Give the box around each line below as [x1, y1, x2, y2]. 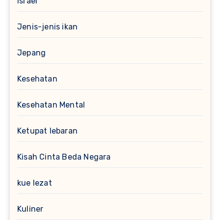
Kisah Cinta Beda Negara [17, 152, 111, 162]
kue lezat [17, 178, 52, 188]
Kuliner [17, 204, 44, 214]
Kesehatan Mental [17, 100, 85, 110]
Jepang [17, 48, 46, 58]
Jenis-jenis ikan [17, 22, 78, 32]
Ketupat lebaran [17, 126, 78, 136]
